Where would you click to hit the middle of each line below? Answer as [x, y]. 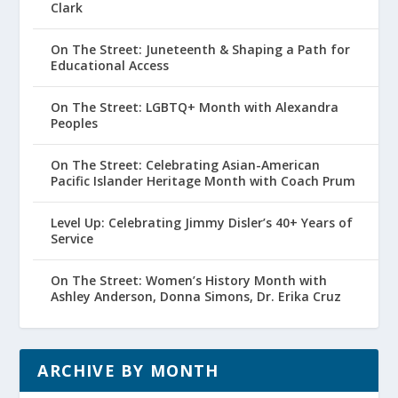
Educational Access [110, 65]
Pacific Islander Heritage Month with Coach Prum [203, 180]
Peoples [75, 123]
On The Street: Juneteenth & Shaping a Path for [201, 49]
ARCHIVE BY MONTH [128, 370]
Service [72, 238]
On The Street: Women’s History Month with [189, 280]
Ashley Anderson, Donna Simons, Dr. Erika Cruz [196, 296]
